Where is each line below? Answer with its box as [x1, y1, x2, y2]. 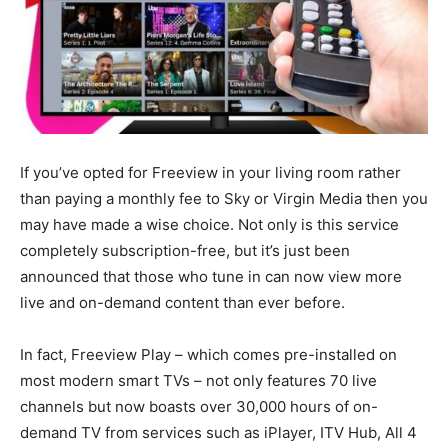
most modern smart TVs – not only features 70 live [20, 371, 377, 391]
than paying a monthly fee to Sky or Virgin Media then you [20, 189, 428, 209]
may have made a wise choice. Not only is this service [20, 215, 399, 235]
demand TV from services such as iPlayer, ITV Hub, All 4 [20, 423, 417, 443]
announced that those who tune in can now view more [20, 267, 402, 287]
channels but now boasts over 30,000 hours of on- [20, 397, 378, 417]
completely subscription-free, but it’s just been [20, 241, 350, 261]
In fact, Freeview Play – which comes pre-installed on [20, 345, 397, 365]
